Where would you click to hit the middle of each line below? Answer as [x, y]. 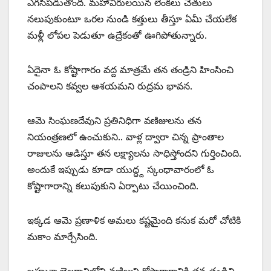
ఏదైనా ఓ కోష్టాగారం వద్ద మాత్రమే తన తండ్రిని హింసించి [130, 70]
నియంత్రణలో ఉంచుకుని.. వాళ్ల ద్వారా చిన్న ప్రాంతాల [126, 137]
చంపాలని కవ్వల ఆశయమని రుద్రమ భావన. [110, 86]
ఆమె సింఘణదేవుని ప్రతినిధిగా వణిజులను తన [114, 121]
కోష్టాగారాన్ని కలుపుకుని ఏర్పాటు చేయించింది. [113, 186]
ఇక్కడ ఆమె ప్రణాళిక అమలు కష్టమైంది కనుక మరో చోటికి [134, 220]
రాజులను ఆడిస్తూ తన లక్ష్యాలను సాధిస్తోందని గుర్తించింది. [134, 153]
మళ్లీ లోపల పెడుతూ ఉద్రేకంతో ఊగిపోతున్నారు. [117, 35]
